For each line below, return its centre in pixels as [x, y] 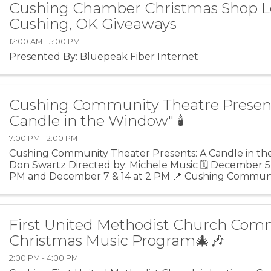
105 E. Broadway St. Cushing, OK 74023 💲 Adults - [129, 188]
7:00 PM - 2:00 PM [44, 138]
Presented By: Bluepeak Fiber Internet [104, 56]
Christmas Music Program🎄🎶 [117, 241]
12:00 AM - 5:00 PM [45, 41]
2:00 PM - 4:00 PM [44, 258]
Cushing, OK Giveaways [93, 24]
